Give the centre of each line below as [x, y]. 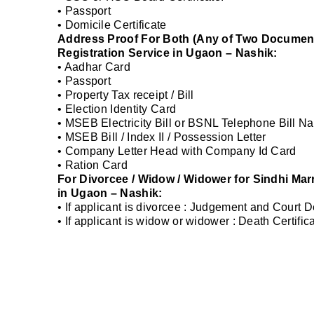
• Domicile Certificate [112, 25]
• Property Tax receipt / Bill [126, 95]
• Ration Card [93, 165]
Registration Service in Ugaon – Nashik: [168, 53]
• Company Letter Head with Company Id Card [177, 151]
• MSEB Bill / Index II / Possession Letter [162, 137]
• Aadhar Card [94, 67]
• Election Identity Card [117, 109]
